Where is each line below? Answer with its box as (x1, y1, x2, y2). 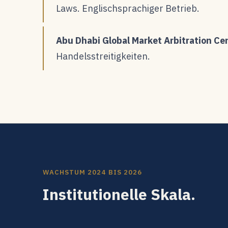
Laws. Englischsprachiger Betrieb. (56, 2, 199, 14)
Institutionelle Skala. (43, 184, 195, 204)
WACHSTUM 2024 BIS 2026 (43, 167, 142, 177)
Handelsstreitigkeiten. (56, 50, 150, 62)
